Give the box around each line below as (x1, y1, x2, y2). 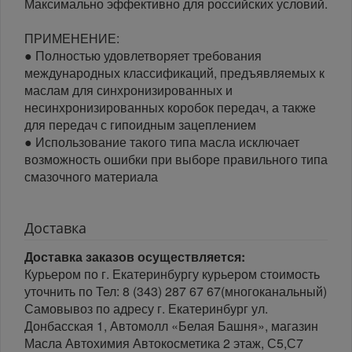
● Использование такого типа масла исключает (24, 132, 299, 151)
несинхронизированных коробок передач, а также (24, 97, 316, 116)
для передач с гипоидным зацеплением (24, 115, 256, 134)
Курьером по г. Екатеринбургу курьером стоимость (24, 264, 320, 283)
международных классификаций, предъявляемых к (24, 63, 324, 82)
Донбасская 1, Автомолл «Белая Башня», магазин (24, 316, 318, 335)
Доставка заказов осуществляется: (24, 247, 245, 266)
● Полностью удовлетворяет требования (24, 46, 262, 64)
